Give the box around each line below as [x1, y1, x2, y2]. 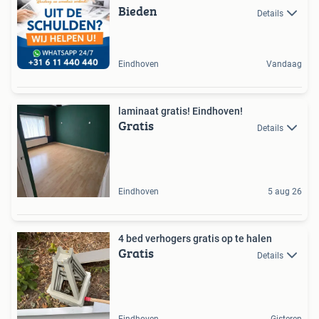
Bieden [118, 1, 157, 21]
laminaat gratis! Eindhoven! [192, 105, 243, 117]
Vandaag [266, 59, 302, 70]
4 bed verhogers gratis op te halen [118, 233, 272, 245]
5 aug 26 [268, 187, 302, 197]
